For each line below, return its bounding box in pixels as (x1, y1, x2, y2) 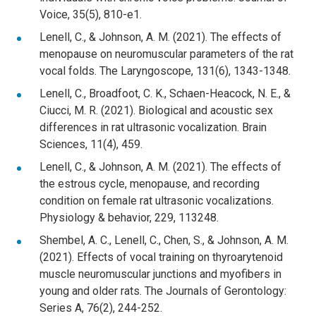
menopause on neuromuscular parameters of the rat (39, 47, 293, 61)
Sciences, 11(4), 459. (39, 137, 142, 151)
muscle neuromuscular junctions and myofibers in (39, 267, 281, 281)
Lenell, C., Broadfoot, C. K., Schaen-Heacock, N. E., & (39, 86, 291, 100)
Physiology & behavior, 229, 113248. (39, 210, 219, 224)
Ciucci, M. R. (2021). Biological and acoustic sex (39, 103, 273, 117)
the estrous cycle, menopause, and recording (39, 176, 260, 190)
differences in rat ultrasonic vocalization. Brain (39, 120, 267, 134)
